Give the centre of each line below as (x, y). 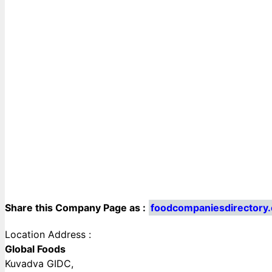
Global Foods (35, 249)
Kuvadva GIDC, (39, 263)
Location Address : (48, 234)
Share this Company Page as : (75, 207)
